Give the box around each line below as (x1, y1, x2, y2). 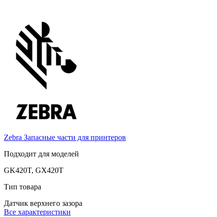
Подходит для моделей (4, 149, 79, 158)
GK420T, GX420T (4, 166, 63, 174)
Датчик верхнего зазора (4, 199, 82, 207)
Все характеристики (4, 207, 71, 216)
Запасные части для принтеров (24, 133, 126, 141)
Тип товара (4, 182, 41, 191)
